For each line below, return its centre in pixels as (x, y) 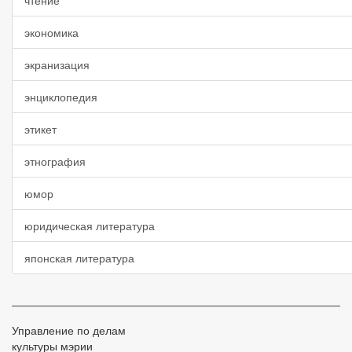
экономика (51, 32)
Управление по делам (69, 330)
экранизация (57, 64)
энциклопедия (61, 97)
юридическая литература (90, 225)
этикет (40, 129)
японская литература (79, 258)
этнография (55, 161)
